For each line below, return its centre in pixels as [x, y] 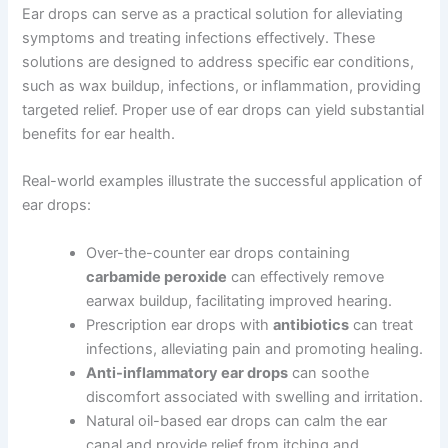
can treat [381, 324]
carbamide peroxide [157, 276]
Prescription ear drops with [180, 324]
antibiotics [311, 324]
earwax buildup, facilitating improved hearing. [239, 300]
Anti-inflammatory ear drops [187, 372]
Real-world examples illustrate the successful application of [222, 181]
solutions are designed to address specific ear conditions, [218, 62]
